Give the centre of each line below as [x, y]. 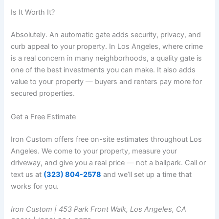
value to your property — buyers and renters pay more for [107, 82]
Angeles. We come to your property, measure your [94, 151]
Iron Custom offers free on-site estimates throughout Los [107, 139]
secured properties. [43, 94]
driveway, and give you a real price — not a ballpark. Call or [109, 163]
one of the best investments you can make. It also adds [103, 70]
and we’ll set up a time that [147, 174]
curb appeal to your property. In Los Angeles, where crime [107, 47]
